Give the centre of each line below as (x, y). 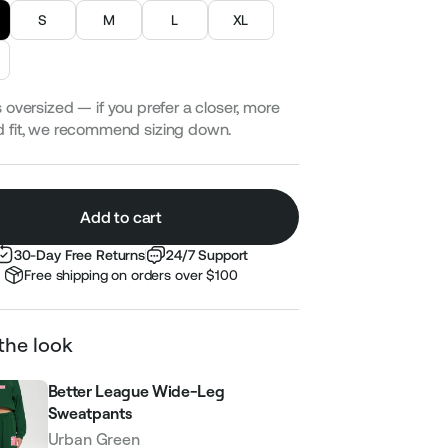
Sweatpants (89, 413)
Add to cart (121, 217)
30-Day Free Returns (79, 255)
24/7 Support (207, 255)
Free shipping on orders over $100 (131, 275)
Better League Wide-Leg (136, 391)
